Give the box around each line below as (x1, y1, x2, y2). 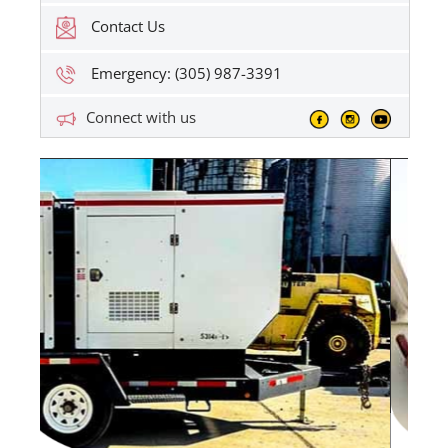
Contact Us (91, 15, 166, 36)
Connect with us (86, 107, 197, 128)
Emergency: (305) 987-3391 (91, 62, 283, 83)
